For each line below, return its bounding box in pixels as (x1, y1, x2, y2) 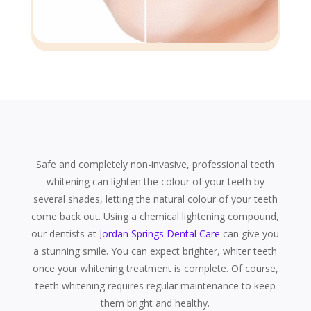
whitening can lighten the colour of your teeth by (46, 174, 264, 188)
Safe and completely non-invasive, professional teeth (36, 157, 275, 171)
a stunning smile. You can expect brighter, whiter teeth (33, 244, 278, 258)
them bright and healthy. (101, 296, 210, 310)
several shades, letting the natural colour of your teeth (33, 192, 278, 205)
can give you (220, 226, 280, 240)
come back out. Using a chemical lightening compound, (31, 209, 280, 223)
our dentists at (31, 226, 100, 240)
